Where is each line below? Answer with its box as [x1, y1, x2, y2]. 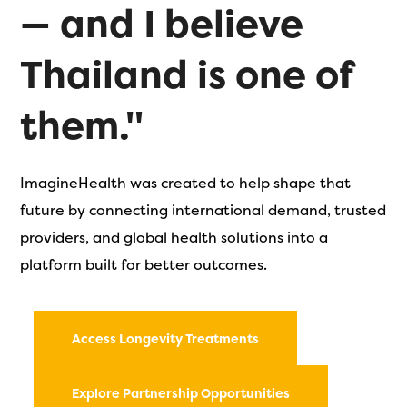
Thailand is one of [20, 48, 354, 100]
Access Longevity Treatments [72, 330, 260, 347]
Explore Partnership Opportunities [72, 384, 291, 402]
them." [20, 99, 144, 151]
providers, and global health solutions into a [20, 227, 329, 247]
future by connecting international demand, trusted [20, 200, 387, 220]
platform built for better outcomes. [20, 254, 268, 274]
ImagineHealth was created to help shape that [20, 173, 352, 193]
